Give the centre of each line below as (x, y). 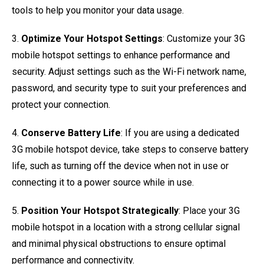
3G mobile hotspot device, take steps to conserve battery (130, 149)
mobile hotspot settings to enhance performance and (121, 55)
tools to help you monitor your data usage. (98, 10)
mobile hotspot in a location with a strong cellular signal (126, 227)
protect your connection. (61, 105)
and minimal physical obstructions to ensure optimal (119, 244)
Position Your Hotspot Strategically (100, 211)
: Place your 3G (209, 211)
